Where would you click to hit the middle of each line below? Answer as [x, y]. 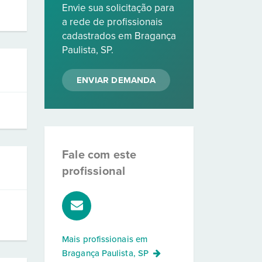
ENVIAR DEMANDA [116, 80]
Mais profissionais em [105, 239]
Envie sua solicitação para [118, 8]
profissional [94, 171]
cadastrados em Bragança [119, 36]
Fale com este [99, 155]
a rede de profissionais [112, 22]
